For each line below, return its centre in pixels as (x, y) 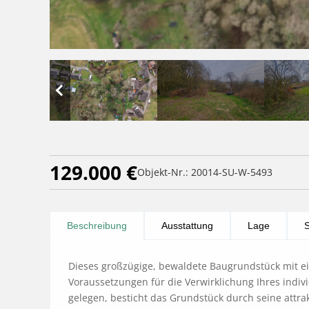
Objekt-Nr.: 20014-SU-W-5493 (205, 172)
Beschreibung (97, 225)
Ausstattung (187, 225)
